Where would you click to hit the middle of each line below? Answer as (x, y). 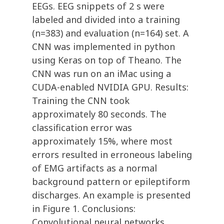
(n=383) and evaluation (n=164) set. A (110, 33)
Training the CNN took (81, 101)
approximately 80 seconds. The (99, 114)
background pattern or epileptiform (111, 182)
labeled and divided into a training (106, 20)
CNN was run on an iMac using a (101, 74)
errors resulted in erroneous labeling (112, 155)
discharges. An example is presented (111, 195)
